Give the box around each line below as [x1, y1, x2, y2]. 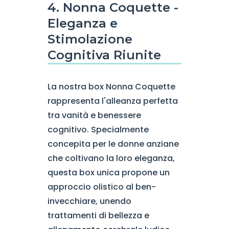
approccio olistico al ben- [47, 181, 156, 193]
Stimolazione [47, 32, 132, 47]
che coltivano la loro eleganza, [47, 152, 175, 164]
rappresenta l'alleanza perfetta [47, 95, 178, 107]
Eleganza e [47, 16, 118, 31]
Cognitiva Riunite [47, 48, 161, 62]
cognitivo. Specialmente [47, 124, 149, 135]
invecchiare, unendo [47, 195, 131, 207]
